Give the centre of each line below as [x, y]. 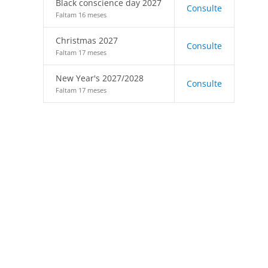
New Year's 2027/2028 [100, 78]
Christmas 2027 [87, 40]
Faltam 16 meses [81, 15]
